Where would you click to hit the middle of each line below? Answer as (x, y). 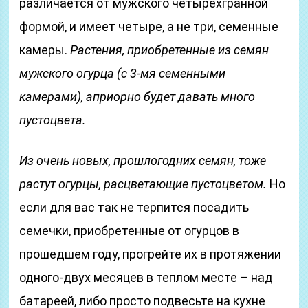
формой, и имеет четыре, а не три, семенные (149, 26)
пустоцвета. (53, 120)
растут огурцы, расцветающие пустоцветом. (143, 184)
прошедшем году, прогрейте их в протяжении (151, 254)
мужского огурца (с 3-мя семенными (123, 73)
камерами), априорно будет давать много (137, 97)
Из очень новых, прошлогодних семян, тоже (143, 161)
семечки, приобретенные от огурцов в (130, 231)
